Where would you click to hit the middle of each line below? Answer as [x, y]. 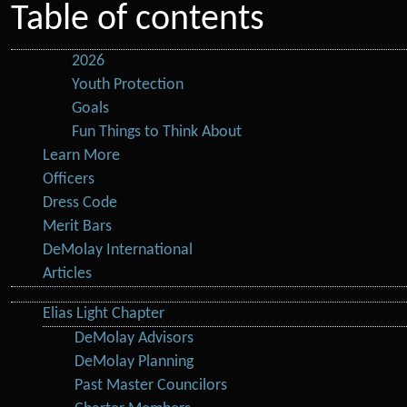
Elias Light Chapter [104, 314]
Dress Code [80, 203]
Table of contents [138, 20]
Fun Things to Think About [157, 132]
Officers [69, 179]
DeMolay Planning [134, 362]
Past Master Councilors [151, 386]
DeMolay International [118, 250]
